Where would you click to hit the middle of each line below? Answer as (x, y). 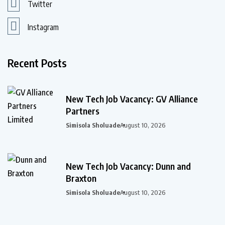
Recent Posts (37, 63)
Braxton (82, 178)
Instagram (43, 27)
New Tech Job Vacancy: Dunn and (128, 166)
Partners (83, 111)
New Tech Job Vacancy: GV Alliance (132, 99)
